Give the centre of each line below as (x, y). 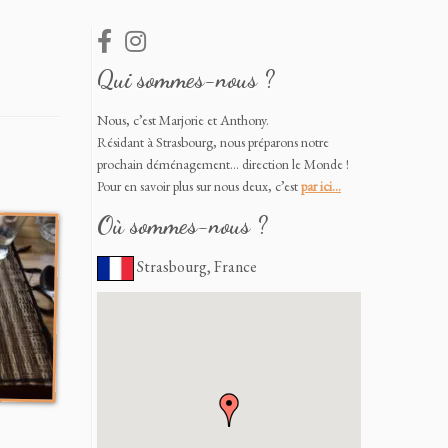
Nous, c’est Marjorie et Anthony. (183, 120)
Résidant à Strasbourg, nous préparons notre (213, 142)
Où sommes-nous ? (182, 225)
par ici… (321, 186)
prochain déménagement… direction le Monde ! (223, 164)
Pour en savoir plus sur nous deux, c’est (199, 186)
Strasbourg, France (195, 266)
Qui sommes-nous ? (185, 79)
